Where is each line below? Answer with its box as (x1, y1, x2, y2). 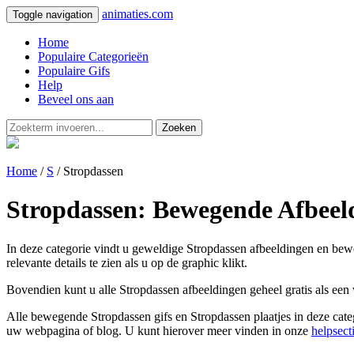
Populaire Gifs (38, 64, 110, 77)
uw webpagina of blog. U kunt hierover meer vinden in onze (6, 323, 311, 337)
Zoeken (162, 122, 196, 134)
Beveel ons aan (38, 92, 114, 106)
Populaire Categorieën (38, 50, 149, 63)
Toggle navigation (13, 9, 92, 21)
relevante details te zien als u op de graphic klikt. (6, 255, 247, 269)
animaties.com (102, 7, 173, 21)
